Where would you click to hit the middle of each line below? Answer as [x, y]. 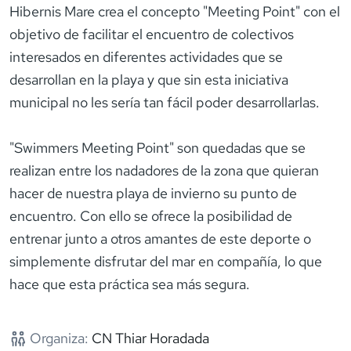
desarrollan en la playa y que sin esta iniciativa [149, 80]
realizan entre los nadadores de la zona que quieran [164, 171]
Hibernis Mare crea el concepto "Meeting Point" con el [175, 12]
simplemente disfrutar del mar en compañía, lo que [166, 262]
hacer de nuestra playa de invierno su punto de [153, 194]
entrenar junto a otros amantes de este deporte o [160, 239]
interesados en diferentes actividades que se [146, 57]
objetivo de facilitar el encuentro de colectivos [152, 34]
